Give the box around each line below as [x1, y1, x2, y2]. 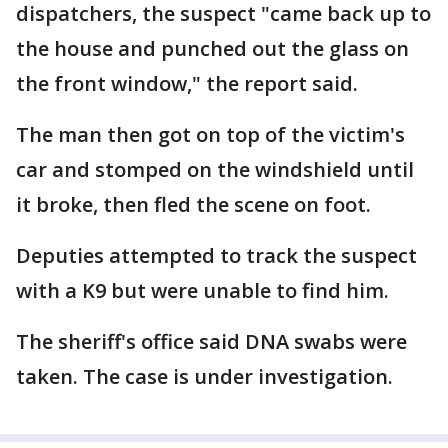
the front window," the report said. [16, 70, 358, 97]
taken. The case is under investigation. [16, 363, 393, 390]
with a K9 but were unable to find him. [16, 277, 389, 304]
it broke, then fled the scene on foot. [16, 191, 371, 218]
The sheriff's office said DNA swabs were [16, 328, 407, 355]
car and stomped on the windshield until [16, 156, 414, 183]
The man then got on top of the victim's [16, 121, 405, 148]
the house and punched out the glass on [16, 35, 409, 62]
